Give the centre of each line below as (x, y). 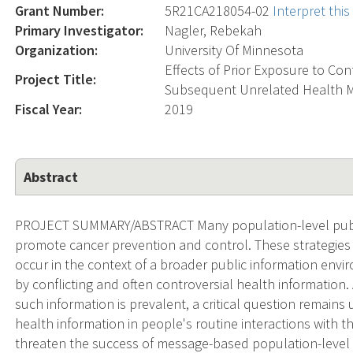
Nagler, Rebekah (214, 30)
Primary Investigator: (80, 30)
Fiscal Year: (49, 109)
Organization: (57, 50)
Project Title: (56, 79)
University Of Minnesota (234, 50)
